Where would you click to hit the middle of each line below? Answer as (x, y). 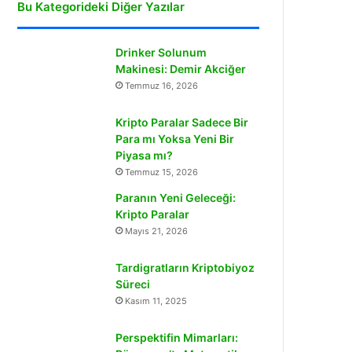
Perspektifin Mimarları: (177, 337)
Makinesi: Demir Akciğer (181, 69)
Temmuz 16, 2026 (162, 86)
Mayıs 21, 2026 (157, 231)
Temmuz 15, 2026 (162, 172)
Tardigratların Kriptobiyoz (185, 268)
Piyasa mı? (145, 155)
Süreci (133, 284)
